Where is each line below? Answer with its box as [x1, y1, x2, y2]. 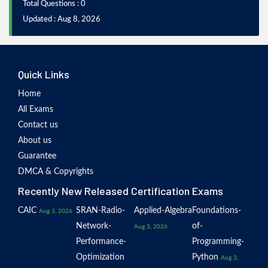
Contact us [18, 121, 58, 129]
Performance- [76, 237, 126, 246]
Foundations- [192, 206, 241, 215]
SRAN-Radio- [76, 206, 125, 215]
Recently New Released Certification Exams [18, 184, 223, 197]
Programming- [192, 237, 244, 246]
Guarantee [18, 152, 56, 160]
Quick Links [18, 68, 69, 81]
